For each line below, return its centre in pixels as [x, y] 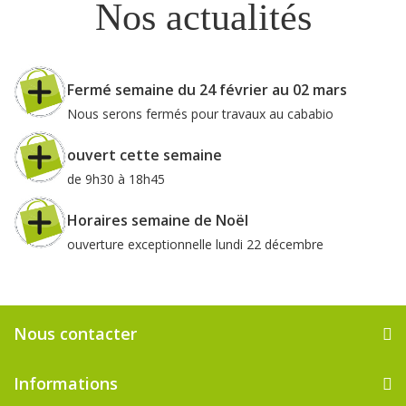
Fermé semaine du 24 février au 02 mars [208, 89]
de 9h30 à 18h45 [116, 179]
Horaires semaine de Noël [158, 220]
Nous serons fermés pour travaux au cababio [201, 113]
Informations [66, 383]
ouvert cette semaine [145, 155]
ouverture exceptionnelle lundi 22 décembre [196, 244]
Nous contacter [75, 333]
